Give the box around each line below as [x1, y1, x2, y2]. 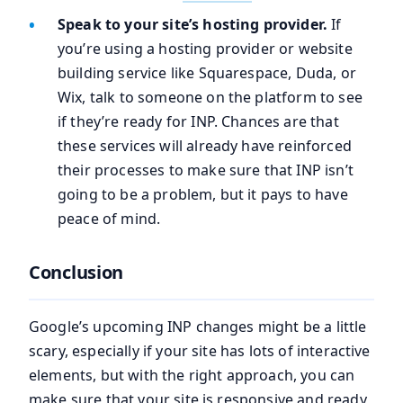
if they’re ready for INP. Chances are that [58, 112, 339, 132]
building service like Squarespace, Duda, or [58, 63, 356, 84]
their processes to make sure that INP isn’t [58, 160, 354, 181]
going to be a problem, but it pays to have [58, 184, 348, 205]
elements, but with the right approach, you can [29, 365, 355, 386]
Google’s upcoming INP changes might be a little [29, 317, 367, 337]
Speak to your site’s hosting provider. [58, 14, 332, 35]
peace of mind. [58, 209, 161, 229]
